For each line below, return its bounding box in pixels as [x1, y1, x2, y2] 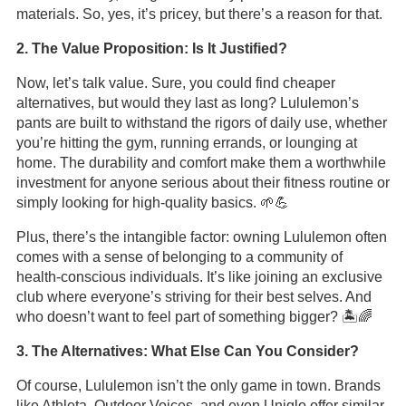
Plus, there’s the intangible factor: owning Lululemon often [15, 229, 387, 245]
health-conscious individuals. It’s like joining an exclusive [15, 269, 382, 285]
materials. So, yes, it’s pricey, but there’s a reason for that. [15, 6, 382, 22]
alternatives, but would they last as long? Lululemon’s [15, 95, 359, 111]
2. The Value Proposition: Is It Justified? [15, 41, 287, 56]
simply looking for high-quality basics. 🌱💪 [15, 195, 289, 210]
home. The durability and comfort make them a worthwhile [15, 155, 386, 170]
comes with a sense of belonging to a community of [15, 249, 343, 265]
